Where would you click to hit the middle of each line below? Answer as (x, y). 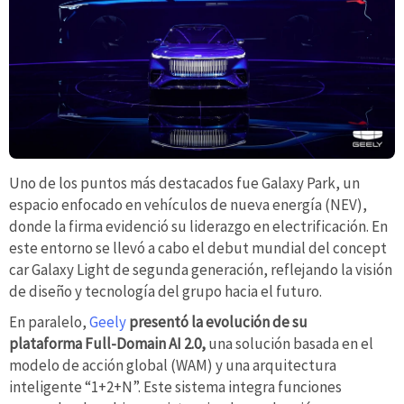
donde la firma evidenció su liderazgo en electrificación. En (198, 227)
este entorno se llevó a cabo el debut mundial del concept (198, 248)
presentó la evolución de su (218, 321)
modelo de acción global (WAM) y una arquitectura (173, 365)
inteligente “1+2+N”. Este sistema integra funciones (175, 386)
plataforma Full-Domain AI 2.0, (109, 343)
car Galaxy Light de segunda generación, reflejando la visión (201, 270)
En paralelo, (49, 321)
